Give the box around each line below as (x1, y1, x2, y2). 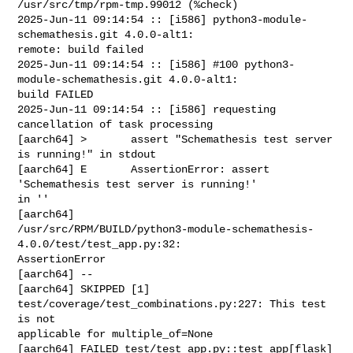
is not (17, 312, 62, 325)
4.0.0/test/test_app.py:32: (17, 237, 188, 251)
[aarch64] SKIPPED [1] (17, 282, 150, 295)
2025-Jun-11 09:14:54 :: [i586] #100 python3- (17, 58, 295, 71)
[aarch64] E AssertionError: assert (17, 162, 270, 176)
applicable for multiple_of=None (17, 327, 214, 340)
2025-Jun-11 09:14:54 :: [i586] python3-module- (17, 13, 308, 26)
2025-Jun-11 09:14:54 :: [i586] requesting (17, 102, 277, 116)
